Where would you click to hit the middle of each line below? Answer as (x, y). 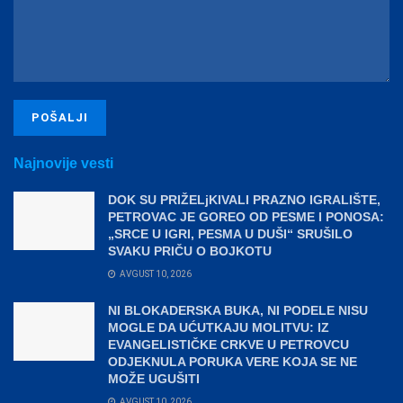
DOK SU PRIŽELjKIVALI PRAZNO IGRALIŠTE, (244, 200)
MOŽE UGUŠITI (154, 379)
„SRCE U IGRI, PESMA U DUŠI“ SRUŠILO (230, 234)
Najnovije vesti (63, 164)
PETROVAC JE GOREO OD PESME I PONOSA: (246, 217)
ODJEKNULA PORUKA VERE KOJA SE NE (233, 362)
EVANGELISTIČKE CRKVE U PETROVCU (228, 345)
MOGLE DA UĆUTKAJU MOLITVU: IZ (219, 328)
